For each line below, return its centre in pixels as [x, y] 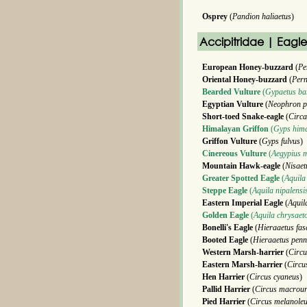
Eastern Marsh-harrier [242, 265]
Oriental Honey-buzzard [245, 79]
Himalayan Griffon [235, 129]
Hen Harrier [223, 277]
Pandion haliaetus [262, 16]
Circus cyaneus [274, 277]
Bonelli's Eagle [228, 228]
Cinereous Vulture [234, 153]
